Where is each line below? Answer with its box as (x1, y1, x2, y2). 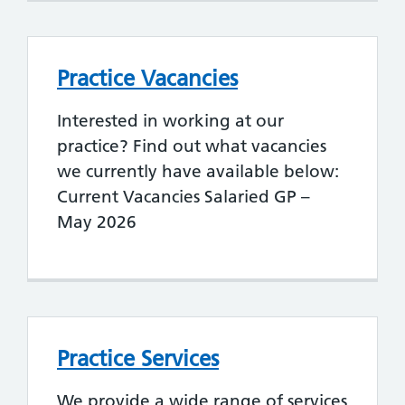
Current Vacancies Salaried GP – (57, 185, 310, 207)
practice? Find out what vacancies (57, 135, 326, 156)
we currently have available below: (57, 160, 339, 182)
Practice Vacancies (57, 64, 238, 91)
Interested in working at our (57, 109, 284, 131)
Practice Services (57, 344, 219, 372)
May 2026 (57, 211, 137, 232)
